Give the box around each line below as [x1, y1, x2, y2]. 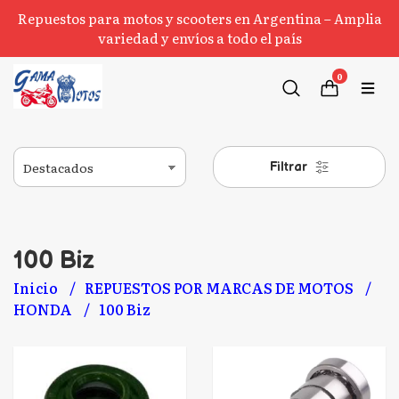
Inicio [13, 277, 61, 298]
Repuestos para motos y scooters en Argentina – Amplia [17, 8, 382, 28]
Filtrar [269, 159, 311, 175]
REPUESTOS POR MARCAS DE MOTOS [85, 277, 356, 298]
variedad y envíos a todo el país [97, 28, 302, 48]
